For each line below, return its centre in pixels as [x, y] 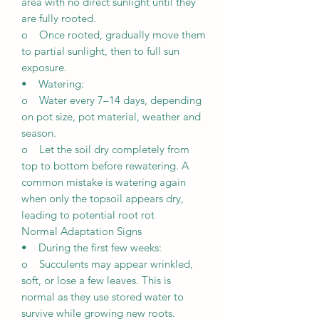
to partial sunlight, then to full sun [100, 51]
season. [39, 133]
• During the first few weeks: [91, 248]
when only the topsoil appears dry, [103, 199]
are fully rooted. [59, 19]
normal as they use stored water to [103, 297]
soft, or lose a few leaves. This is [96, 281]
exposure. [44, 68]
